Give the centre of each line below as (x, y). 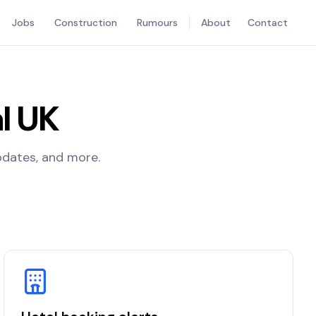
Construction (86, 23)
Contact (268, 23)
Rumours (157, 23)
